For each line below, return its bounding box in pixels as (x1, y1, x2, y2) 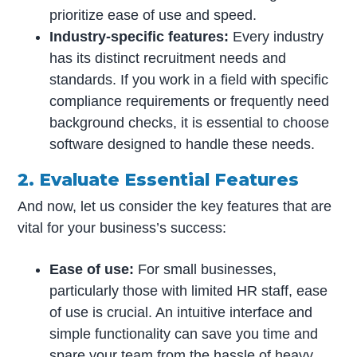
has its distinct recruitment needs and (49, 49, 287, 66)
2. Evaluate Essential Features (18, 168, 300, 190)
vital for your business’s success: (18, 220, 227, 237)
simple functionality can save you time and (49, 326, 319, 343)
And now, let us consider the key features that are (18, 198, 332, 215)
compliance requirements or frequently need (49, 92, 330, 109)
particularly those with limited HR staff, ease (49, 283, 328, 300)
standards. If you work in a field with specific (49, 71, 329, 88)
